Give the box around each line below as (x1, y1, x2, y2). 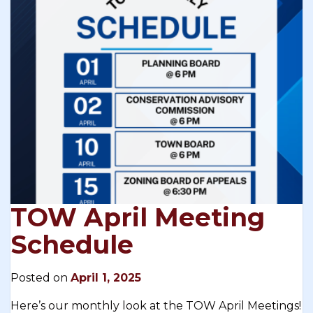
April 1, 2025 (71, 270, 141, 284)
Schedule (10, 228, 133, 260)
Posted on (10, 270, 71, 284)
